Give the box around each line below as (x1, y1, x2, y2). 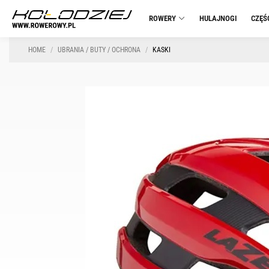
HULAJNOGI (199, 14, 237, 23)
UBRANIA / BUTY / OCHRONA (58, 46, 141, 54)
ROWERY (149, 14, 176, 23)
